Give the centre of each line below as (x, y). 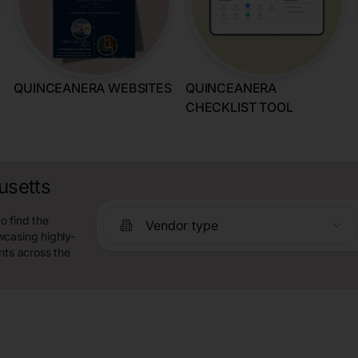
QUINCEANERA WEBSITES (93, 88)
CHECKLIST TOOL (239, 107)
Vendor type (182, 225)
